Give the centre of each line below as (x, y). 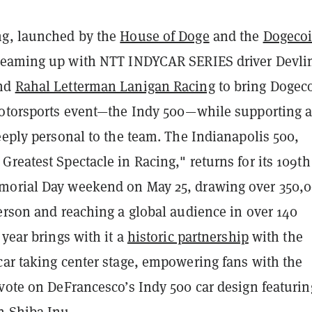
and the (236, 37)
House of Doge (165, 37)
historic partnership (188, 237)
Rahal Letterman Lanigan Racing (115, 87)
